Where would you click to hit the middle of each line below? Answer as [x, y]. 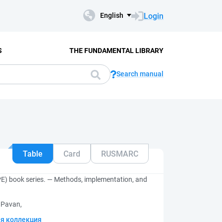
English [112, 15]
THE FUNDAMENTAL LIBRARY [116, 50]
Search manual [140, 74]
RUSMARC [120, 154]
